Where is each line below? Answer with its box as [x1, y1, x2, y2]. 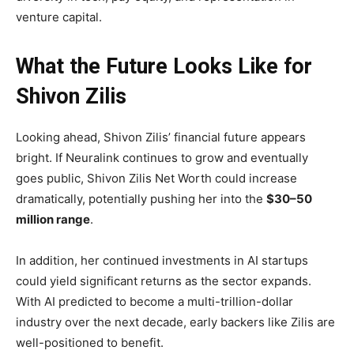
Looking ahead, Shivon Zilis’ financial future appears [16, 130, 306, 145]
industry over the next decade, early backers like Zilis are [16, 314, 335, 330]
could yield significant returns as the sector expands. [16, 273, 311, 289]
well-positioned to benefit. [16, 335, 164, 351]
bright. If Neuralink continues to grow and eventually [16, 150, 308, 166]
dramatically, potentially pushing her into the [16, 191, 266, 207]
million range [16, 212, 90, 228]
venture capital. [16, 9, 102, 25]
